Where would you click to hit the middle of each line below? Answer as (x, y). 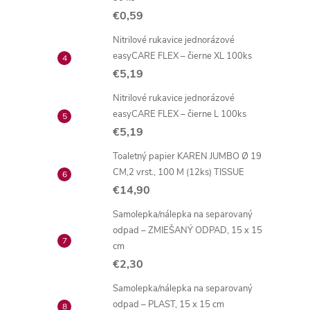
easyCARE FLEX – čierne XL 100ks (182, 56)
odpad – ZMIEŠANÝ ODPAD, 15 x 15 (188, 230)
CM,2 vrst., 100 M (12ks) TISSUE (179, 172)
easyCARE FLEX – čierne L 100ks (180, 114)
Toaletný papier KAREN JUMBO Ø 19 (187, 156)
